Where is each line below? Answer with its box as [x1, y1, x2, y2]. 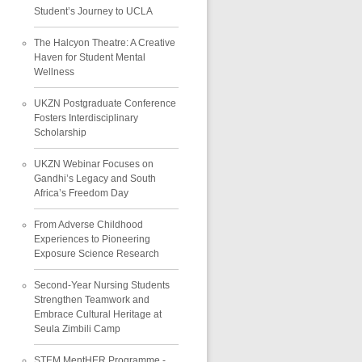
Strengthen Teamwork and [33, 293, 149, 305]
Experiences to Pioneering [33, 233, 150, 245]
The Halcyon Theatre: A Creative [33, 36, 175, 48]
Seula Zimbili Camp [33, 322, 120, 335]
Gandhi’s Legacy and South [33, 172, 156, 184]
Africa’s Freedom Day [33, 187, 128, 199]
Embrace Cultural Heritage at [33, 308, 162, 320]
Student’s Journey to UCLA [33, 5, 153, 17]
